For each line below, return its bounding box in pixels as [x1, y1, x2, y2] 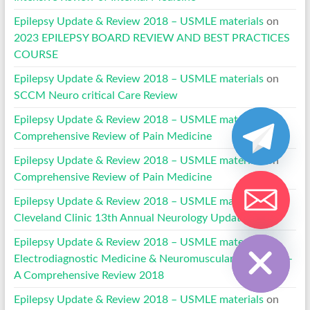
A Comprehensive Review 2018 [13, 269, 164, 281]
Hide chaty [209, 223, 262, 234]
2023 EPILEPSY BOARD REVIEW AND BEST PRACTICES [13, 32, 290, 44]
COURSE [13, 48, 58, 60]
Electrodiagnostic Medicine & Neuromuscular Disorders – [13, 253, 293, 264]
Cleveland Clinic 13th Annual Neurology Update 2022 [13, 212, 274, 224]
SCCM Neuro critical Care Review [13, 89, 178, 101]
